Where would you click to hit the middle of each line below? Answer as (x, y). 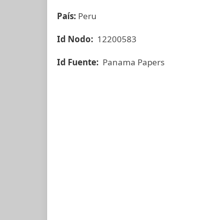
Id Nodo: (76, 39)
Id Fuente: (79, 62)
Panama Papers (133, 62)
